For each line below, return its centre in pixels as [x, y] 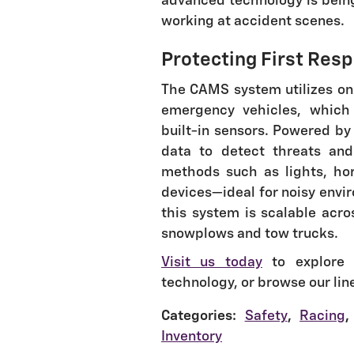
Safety [266, 316]
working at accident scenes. [253, 21]
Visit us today [212, 263]
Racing [323, 316]
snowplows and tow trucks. [250, 234]
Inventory [192, 337]
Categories [197, 316]
